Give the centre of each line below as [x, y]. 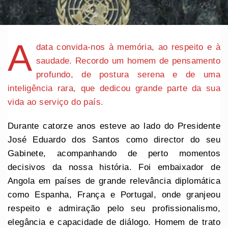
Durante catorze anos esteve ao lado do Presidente [114, 126]
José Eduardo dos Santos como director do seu [114, 140]
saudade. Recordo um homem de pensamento [128, 61]
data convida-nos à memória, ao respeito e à [128, 47]
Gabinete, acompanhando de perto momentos [114, 154]
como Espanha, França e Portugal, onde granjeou [114, 195]
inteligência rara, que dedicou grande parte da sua [114, 89]
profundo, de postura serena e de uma [128, 75]
